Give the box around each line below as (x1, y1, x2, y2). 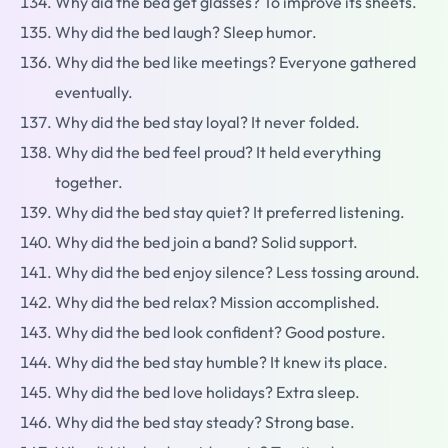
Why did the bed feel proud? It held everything (55, 142, 381, 162)
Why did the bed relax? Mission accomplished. (55, 292, 380, 312)
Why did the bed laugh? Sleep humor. (55, 22, 317, 42)
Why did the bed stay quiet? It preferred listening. (55, 202, 405, 222)
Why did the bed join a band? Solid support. (55, 232, 358, 252)
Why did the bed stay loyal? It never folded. (55, 112, 360, 132)
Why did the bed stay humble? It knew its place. (55, 352, 388, 372)
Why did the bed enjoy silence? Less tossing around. (55, 262, 420, 282)
